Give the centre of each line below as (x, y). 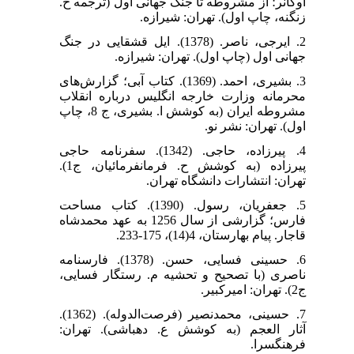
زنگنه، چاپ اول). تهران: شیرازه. (222, 17)
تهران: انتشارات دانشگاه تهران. (226, 180)
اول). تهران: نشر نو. (255, 126)
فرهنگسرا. (278, 344)
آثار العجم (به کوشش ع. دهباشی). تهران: (183, 329)
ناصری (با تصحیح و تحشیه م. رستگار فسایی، (183, 274)
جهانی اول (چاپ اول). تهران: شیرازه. (210, 56)
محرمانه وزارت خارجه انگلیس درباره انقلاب (183, 96)
